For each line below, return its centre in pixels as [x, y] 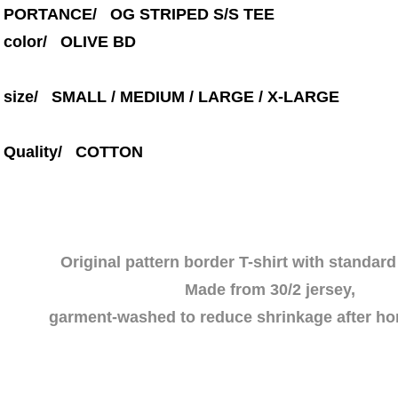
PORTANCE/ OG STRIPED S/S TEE [139, 14]
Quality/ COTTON [73, 152]
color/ [32, 42]
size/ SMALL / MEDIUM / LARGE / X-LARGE [171, 97]
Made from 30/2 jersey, [270, 290]
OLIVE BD [98, 42]
